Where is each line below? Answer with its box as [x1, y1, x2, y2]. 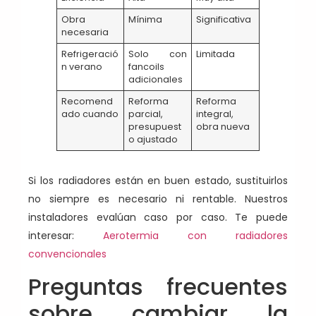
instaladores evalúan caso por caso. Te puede [28, 210, 288, 225]
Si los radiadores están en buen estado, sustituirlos [28, 174, 288, 188]
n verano [61, 61, 103, 73]
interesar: [28, 229, 103, 243]
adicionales [128, 73, 183, 86]
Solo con [128, 48, 187, 61]
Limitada [196, 48, 236, 61]
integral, [196, 108, 234, 121]
